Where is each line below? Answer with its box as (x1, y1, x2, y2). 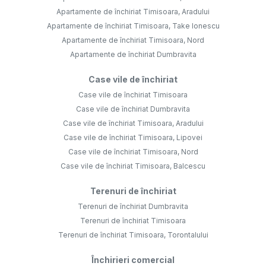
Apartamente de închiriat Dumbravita (69, 49, 197, 59)
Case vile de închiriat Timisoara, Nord (68, 147, 198, 156)
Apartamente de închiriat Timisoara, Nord (62, 35, 204, 45)
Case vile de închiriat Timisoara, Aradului (62, 118, 204, 128)
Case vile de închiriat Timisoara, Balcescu (61, 161, 205, 170)
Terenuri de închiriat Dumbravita (78, 201, 188, 211)
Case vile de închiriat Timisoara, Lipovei (64, 132, 202, 142)
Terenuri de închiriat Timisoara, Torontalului (58, 230, 208, 239)
